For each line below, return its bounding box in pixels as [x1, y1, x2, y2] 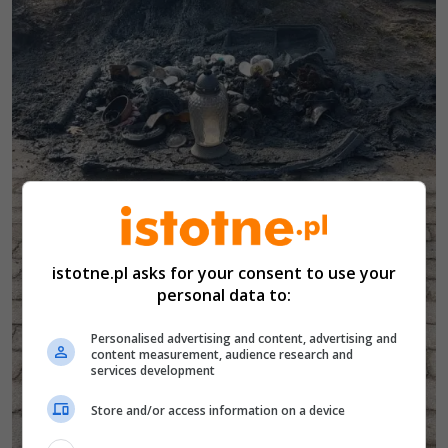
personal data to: [157, 283, 291, 306]
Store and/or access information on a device [91, 402, 346, 419]
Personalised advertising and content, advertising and [91, 329, 398, 347]
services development [91, 361, 216, 379]
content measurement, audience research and [91, 345, 354, 363]
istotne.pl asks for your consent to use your [52, 261, 396, 284]
